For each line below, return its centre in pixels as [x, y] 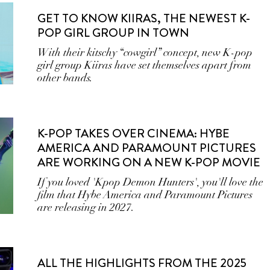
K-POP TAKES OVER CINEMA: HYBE [134, 133]
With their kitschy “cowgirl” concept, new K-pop [145, 52]
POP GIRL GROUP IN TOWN [114, 33]
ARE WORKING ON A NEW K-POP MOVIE [149, 162]
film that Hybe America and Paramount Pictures [145, 195]
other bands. [65, 78]
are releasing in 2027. [86, 207]
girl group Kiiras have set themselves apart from [145, 65]
